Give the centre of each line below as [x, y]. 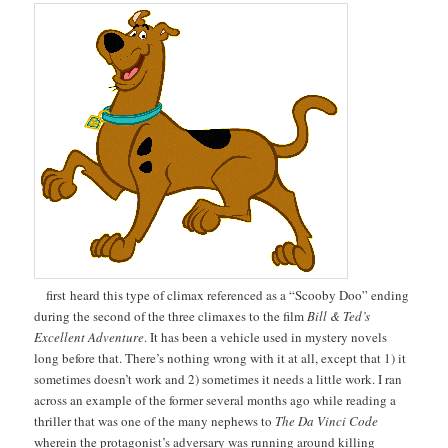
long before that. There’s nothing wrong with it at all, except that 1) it [220, 357]
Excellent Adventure [89, 336]
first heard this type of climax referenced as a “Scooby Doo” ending [222, 294]
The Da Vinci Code [327, 420]
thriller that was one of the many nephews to [155, 420]
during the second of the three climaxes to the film [169, 315]
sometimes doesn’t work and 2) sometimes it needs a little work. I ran [218, 378]
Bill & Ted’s [337, 315]
